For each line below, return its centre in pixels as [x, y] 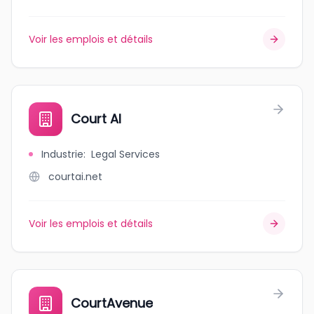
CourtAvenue [112, 303]
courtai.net [75, 177]
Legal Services [125, 154]
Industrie [62, 154]
